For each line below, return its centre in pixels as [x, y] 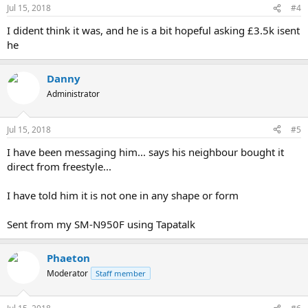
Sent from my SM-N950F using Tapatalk [101, 224]
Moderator [67, 273]
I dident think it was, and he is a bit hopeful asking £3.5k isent [153, 30]
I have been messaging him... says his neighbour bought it [145, 152]
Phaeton [68, 257]
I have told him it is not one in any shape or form [123, 195]
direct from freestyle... [59, 166]
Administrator [73, 94]
